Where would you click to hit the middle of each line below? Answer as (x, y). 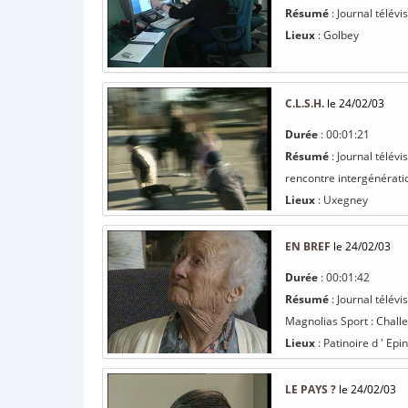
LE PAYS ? (311, 389)
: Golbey (337, 35)
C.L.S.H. (305, 103)
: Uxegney (342, 200)
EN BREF (308, 246)
